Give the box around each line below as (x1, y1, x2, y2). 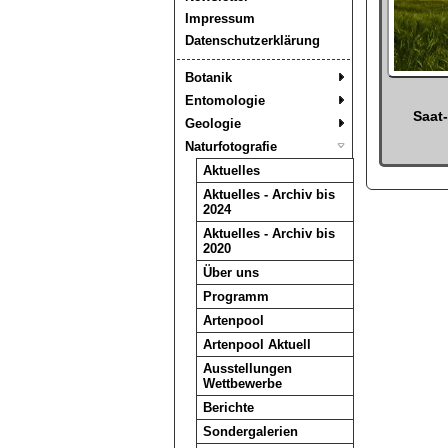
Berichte (202, 400, 254, 415)
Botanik (184, 70, 232, 85)
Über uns (202, 265, 259, 280)
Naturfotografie (184, 139, 277, 154)
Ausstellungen (202, 361, 292, 376)
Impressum (184, 11, 255, 26)
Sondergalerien (202, 424, 298, 439)
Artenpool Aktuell (202, 337, 311, 352)
